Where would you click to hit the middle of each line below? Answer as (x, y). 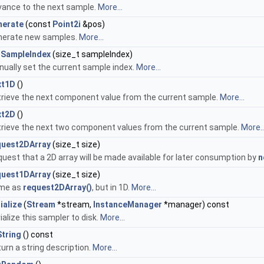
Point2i (67, 24)
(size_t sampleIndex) (92, 54)
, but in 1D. (112, 187)
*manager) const (196, 204)
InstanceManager (128, 204)
